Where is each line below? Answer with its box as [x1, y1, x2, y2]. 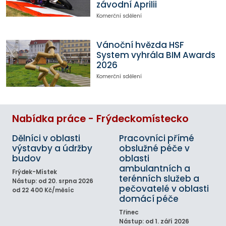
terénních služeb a [119, 172, 199, 185]
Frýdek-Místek [12, 167, 57, 176]
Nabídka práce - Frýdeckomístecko [12, 111, 189, 126]
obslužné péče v [119, 142, 190, 154]
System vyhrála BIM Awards [96, 48, 215, 61]
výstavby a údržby [12, 142, 92, 154]
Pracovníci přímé [119, 132, 194, 144]
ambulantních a [119, 162, 190, 175]
